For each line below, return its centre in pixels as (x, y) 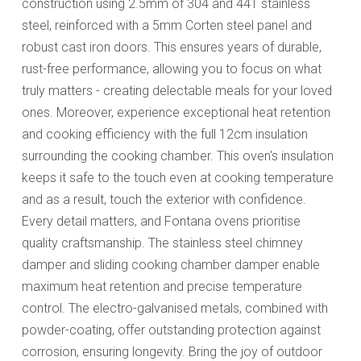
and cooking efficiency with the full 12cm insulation (164, 134)
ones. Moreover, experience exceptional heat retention (176, 112)
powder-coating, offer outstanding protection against (171, 330)
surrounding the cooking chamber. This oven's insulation (177, 156)
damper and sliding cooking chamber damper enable (170, 264)
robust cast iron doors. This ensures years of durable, (171, 47)
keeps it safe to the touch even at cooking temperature (177, 177)
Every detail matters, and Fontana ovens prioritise (161, 221)
